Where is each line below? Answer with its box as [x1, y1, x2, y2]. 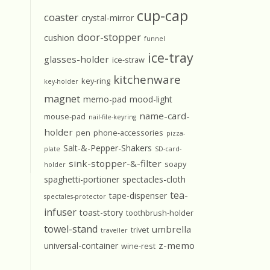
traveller [101, 226, 128, 234]
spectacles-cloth [122, 174, 186, 185]
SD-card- [155, 145, 181, 153]
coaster [44, 10, 78, 24]
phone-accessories [93, 127, 163, 138]
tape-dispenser [109, 190, 167, 201]
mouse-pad [44, 111, 86, 122]
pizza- [166, 129, 185, 137]
